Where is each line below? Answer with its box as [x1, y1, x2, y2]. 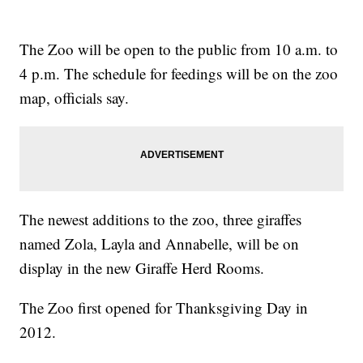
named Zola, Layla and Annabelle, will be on [19, 233, 300, 254]
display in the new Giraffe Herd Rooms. [19, 258, 265, 279]
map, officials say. [19, 88, 130, 109]
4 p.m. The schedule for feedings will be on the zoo [19, 63, 339, 84]
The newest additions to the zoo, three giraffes [19, 209, 302, 230]
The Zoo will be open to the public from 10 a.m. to [19, 39, 339, 60]
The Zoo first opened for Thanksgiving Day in [19, 297, 309, 318]
